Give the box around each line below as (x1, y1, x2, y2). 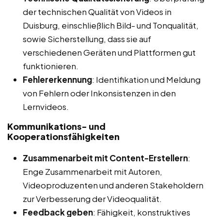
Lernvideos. (23, 101, 69, 112)
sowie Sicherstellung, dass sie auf (23, 33, 151, 45)
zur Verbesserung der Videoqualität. (23, 193, 162, 204)
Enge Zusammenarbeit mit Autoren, (23, 166, 162, 177)
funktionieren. (23, 61, 78, 72)
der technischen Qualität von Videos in (23, 6, 171, 17)
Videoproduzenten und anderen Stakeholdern (23, 180, 203, 191)
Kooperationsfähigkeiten (7, 131, 120, 142)
